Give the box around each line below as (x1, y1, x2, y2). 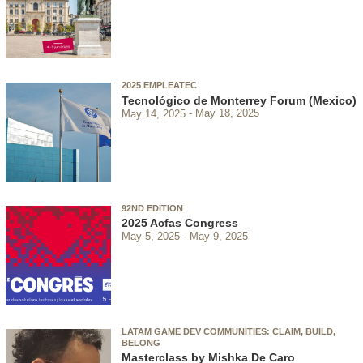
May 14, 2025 (122, 107, 186, 120)
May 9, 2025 (189, 229, 248, 242)
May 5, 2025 (122, 229, 180, 242)
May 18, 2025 (194, 107, 259, 120)
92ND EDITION (122, 203, 183, 214)
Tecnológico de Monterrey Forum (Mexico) (122, 93, 357, 107)
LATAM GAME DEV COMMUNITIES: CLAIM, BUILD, (122, 326, 335, 336)
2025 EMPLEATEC (122, 80, 197, 91)
